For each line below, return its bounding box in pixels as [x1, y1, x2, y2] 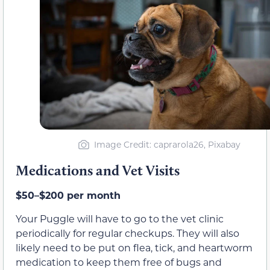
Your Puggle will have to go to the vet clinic [16, 212, 224, 225]
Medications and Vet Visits [16, 162, 180, 180]
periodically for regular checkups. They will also [16, 226, 239, 239]
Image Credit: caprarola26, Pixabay [94, 139, 240, 151]
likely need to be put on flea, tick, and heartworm [16, 240, 253, 254]
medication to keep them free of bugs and [16, 255, 222, 268]
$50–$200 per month [16, 189, 121, 202]
